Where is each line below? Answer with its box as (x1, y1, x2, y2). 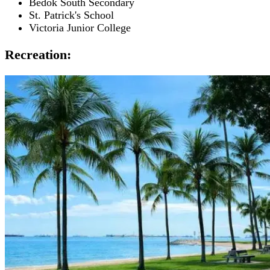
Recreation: (5, 47, 71, 62)
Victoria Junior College (29, 21, 131, 34)
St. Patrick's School (29, 8, 114, 21)
